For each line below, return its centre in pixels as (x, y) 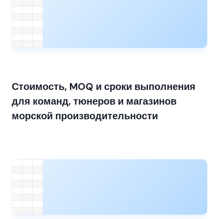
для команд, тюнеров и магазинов (94, 101)
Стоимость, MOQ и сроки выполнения (104, 87)
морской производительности (85, 116)
